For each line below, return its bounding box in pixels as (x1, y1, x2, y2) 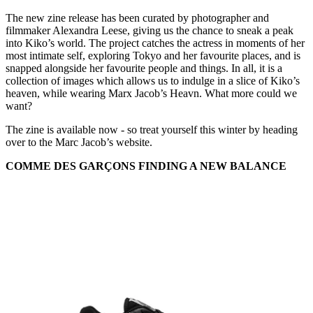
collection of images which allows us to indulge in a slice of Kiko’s (6, 75, 300, 87)
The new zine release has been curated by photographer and (6, 12, 269, 24)
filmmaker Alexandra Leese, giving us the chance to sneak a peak (6, 24, 293, 37)
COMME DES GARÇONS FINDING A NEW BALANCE (6, 160, 286, 173)
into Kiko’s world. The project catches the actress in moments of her (6, 37, 305, 50)
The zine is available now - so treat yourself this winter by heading (6, 124, 298, 136)
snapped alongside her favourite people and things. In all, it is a (6, 62, 282, 75)
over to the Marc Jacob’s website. (6, 136, 152, 149)
